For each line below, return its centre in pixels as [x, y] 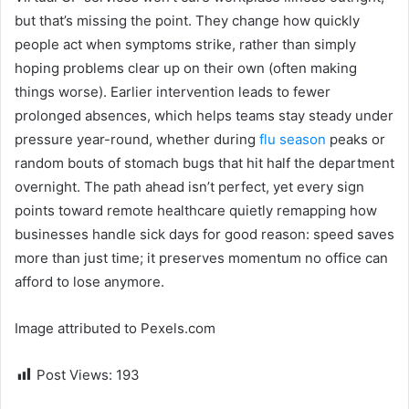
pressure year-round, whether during [137, 139]
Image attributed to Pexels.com [115, 328]
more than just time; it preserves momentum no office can [201, 258]
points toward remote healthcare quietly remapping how [196, 210]
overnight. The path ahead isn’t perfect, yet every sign [189, 187]
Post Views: [74, 375]
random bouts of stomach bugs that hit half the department [204, 163]
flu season [293, 139]
